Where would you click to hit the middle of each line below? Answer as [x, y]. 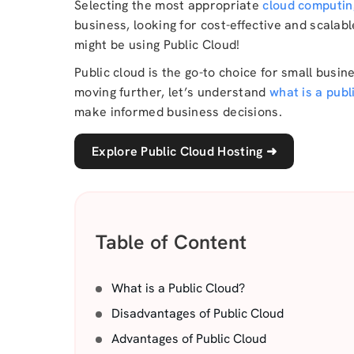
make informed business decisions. [178, 112]
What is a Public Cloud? [178, 288]
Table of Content [171, 242]
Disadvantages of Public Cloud [198, 313]
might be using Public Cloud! [157, 45]
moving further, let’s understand [172, 92]
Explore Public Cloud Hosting [179, 151]
